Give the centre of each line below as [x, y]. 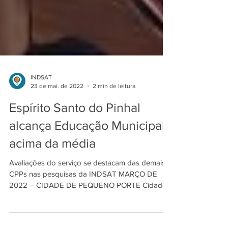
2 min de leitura [114, 113]
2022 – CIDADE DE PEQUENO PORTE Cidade [88, 212]
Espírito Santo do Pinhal [75, 135]
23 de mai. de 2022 [57, 113]
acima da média [52, 170]
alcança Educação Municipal [87, 153]
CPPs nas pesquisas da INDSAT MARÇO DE [83, 201]
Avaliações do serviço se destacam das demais [87, 190]
